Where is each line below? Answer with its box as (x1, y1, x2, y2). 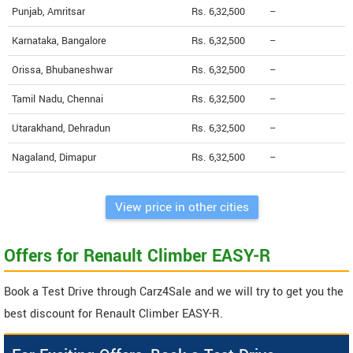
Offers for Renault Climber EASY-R (4, 243, 270, 269)
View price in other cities (115, 198, 249, 216)
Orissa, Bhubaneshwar (12, 62, 113, 77)
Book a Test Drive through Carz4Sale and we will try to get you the (4, 283, 344, 300)
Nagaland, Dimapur (12, 150, 96, 165)
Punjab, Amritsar (12, 4, 85, 19)
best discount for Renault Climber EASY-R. (4, 305, 223, 322)
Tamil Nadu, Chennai (12, 91, 103, 106)
